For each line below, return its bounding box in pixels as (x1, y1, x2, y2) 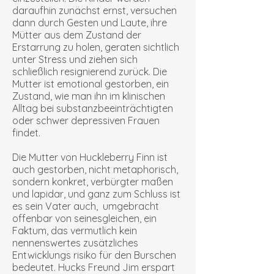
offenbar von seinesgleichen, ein (12, 212, 157, 224)
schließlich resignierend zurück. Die (12, 65, 167, 78)
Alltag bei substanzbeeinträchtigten (12, 102, 173, 114)
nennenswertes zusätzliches (12, 237, 138, 249)
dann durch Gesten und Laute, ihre (12, 17, 167, 29)
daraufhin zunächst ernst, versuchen (12, 4, 177, 17)
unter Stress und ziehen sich (12, 53, 138, 65)
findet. (12, 127, 40, 139)
